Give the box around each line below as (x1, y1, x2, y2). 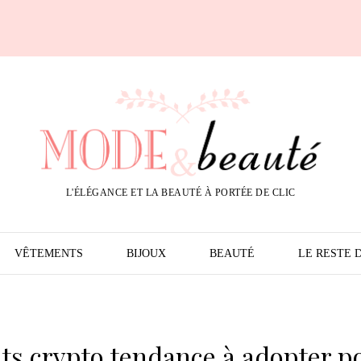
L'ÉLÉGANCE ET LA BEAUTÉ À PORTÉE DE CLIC (65, 187, 296, 198)
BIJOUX (126, 247, 166, 259)
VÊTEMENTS (14, 247, 83, 259)
